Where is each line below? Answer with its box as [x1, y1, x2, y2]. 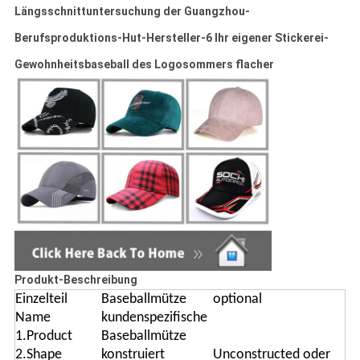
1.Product [14, 329, 72, 345]
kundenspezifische [100, 310, 207, 326]
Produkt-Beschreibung [14, 273, 137, 287]
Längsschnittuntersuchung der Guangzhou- [14, 5, 250, 18]
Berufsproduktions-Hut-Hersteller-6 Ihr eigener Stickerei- [14, 31, 329, 45]
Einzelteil [14, 292, 67, 308]
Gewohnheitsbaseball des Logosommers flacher [14, 58, 274, 72]
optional [212, 292, 262, 308]
